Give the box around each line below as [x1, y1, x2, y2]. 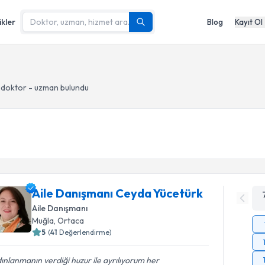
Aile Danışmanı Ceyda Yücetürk [32, 186, 203, 201]
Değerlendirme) [59, 228, 112, 237]
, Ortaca [54, 215, 85, 226]
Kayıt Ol [235, 17, 263, 27]
